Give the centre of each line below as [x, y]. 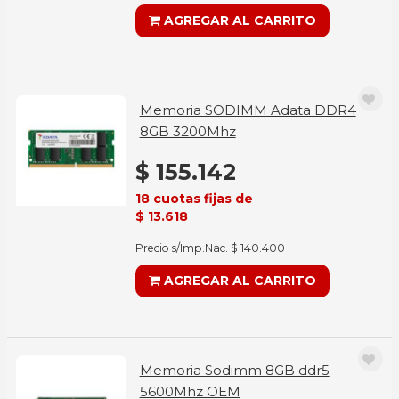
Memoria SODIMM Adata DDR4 [248, 110]
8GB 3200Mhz [187, 131]
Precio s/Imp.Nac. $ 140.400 [210, 248]
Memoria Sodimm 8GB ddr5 [234, 370]
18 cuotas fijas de [194, 199]
